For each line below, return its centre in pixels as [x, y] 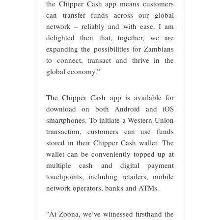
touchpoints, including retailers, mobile [110, 176]
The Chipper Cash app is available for [110, 97]
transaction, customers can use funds [110, 131]
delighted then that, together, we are [110, 37]
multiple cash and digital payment [110, 165]
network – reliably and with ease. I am [110, 26]
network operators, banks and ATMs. [103, 187]
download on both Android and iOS [110, 108]
